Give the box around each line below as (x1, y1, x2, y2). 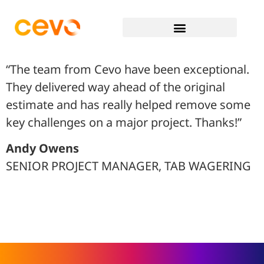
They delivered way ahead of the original (6, 79, 225, 95)
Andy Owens (6, 140, 79, 157)
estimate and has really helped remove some (6, 97, 250, 113)
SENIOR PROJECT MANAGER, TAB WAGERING (6, 158, 251, 174)
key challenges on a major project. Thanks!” (6, 114, 242, 130)
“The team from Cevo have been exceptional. (6, 61, 249, 77)
